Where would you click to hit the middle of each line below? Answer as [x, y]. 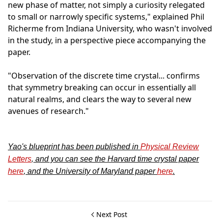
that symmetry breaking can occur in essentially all [102, 87]
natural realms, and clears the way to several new [100, 99]
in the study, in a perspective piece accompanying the [107, 40]
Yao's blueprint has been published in [74, 146]
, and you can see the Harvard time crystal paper [115, 159]
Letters [20, 159]
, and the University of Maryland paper [90, 171]
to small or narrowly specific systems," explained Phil [106, 16]
